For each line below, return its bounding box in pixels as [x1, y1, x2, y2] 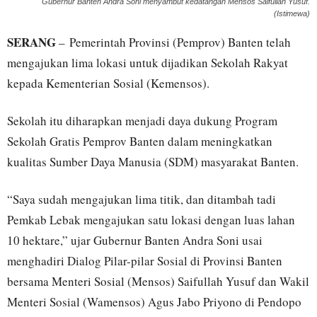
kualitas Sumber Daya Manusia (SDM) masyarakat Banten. [7, 154, 299, 171]
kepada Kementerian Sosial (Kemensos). [7, 75, 209, 92]
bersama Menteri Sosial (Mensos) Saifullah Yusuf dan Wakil [7, 273, 309, 290]
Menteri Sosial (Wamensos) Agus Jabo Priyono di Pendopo [7, 294, 301, 311]
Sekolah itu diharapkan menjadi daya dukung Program [7, 113, 277, 129]
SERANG [7, 33, 56, 52]
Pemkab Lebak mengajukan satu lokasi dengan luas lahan [7, 212, 295, 229]
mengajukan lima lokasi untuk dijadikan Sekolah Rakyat [7, 54, 288, 71]
